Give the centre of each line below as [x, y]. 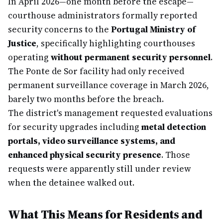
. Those [176, 155]
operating [29, 57]
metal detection [174, 127]
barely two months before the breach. [86, 99]
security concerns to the [59, 29]
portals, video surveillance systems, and [92, 141]
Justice [22, 43]
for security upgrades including [75, 127]
